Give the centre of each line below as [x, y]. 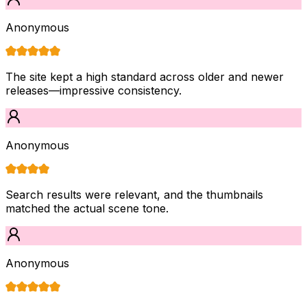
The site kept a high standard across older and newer [145, 76]
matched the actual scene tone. [87, 208]
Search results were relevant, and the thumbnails [134, 194]
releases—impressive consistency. [94, 90]
